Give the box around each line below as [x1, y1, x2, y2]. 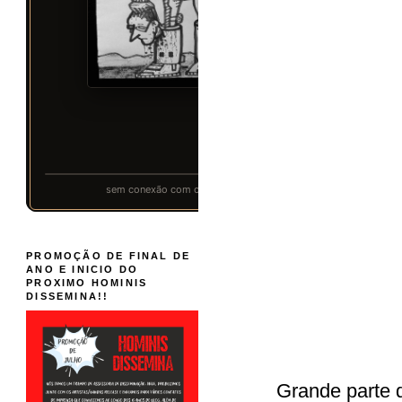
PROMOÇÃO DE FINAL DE [26, 249, 191, 261]
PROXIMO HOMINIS [26, 276, 148, 288]
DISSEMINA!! [26, 290, 109, 301]
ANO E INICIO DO [26, 263, 139, 275]
